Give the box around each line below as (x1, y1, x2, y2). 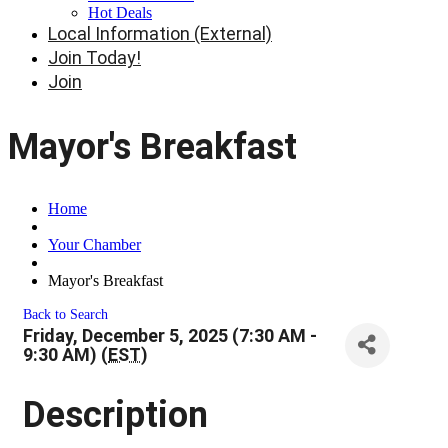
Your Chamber (48, 235, 141, 253)
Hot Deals (88, 4, 152, 21)
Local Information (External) (48, 23, 272, 44)
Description (23, 393, 208, 436)
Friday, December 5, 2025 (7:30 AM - (23, 325, 317, 347)
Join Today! (48, 47, 141, 68)
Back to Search (23, 305, 108, 322)
